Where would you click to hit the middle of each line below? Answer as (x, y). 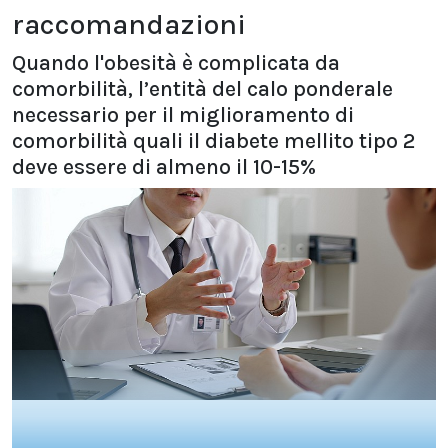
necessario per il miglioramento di (183, 114)
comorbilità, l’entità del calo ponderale (202, 88)
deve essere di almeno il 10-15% (164, 166)
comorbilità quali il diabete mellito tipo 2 (213, 140)
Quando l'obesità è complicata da (176, 62)
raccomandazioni (129, 24)
